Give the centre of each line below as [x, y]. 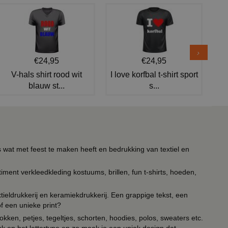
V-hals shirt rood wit [47, 75]
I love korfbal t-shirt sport [154, 75]
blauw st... [47, 86]
